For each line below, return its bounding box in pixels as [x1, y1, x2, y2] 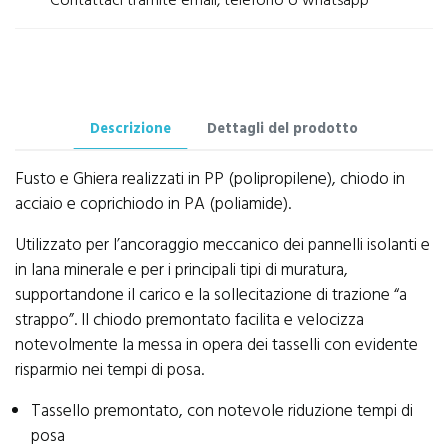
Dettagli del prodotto [207, 118, 358, 141]
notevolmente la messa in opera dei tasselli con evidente [15, 332, 418, 359]
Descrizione [90, 118, 171, 141]
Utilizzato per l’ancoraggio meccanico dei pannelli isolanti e [15, 232, 430, 259]
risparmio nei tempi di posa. [15, 357, 204, 384]
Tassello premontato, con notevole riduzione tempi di [31, 398, 413, 425]
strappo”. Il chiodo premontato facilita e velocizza [15, 307, 364, 334]
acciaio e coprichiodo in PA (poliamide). [15, 191, 291, 218]
